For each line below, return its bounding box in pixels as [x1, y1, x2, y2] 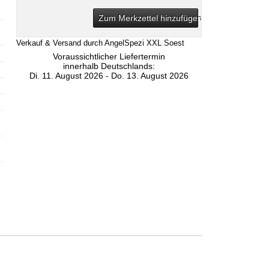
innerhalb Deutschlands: [63, 61, 156, 71]
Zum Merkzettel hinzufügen [98, 13, 202, 23]
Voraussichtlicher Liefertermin [53, 52, 166, 61]
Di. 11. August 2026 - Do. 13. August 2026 [29, 71, 189, 80]
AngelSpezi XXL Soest [104, 38, 185, 47]
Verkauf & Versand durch [16, 38, 105, 47]
